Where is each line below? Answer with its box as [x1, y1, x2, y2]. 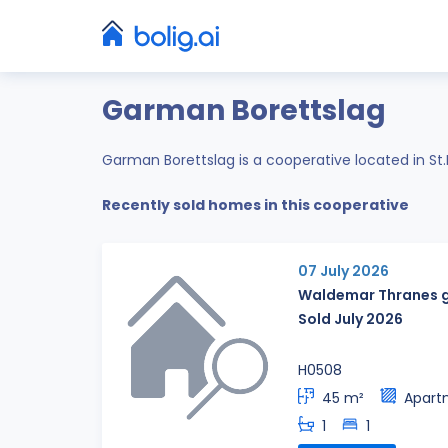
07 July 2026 [298, 260, 389, 281]
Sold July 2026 [298, 308, 403, 329]
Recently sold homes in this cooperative [102, 195, 409, 216]
